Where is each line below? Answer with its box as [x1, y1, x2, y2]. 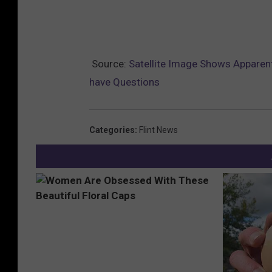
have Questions [89, 75, 160, 88]
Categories [89, 124, 135, 135]
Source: [89, 57, 129, 70]
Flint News [139, 124, 178, 135]
